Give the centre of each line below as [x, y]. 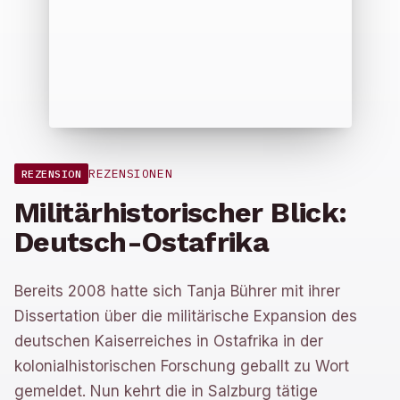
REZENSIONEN [131, 174]
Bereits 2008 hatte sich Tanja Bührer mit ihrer [177, 291]
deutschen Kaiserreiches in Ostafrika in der [169, 341]
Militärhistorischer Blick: [181, 212]
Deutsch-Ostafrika [142, 242]
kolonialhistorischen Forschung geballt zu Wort [182, 366]
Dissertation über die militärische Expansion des [186, 316]
